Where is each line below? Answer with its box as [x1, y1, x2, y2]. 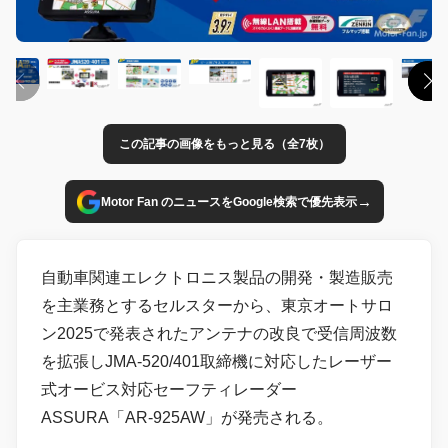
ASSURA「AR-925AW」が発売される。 [41, 409, 333, 427]
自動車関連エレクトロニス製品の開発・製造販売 [41, 269, 393, 287]
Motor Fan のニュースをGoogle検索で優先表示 [100, 194, 357, 209]
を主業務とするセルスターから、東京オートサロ [41, 297, 393, 315]
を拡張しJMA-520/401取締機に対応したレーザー [41, 353, 392, 371]
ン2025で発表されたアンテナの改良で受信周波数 [41, 325, 397, 343]
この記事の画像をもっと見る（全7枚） [118, 137, 330, 152]
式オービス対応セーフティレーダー [41, 381, 297, 399]
